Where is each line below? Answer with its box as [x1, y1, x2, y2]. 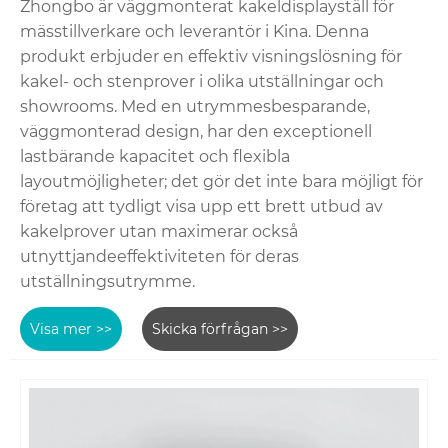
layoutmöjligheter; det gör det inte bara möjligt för [20, 172, 423, 192]
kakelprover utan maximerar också [20, 222, 298, 242]
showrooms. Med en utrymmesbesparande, [20, 97, 370, 117]
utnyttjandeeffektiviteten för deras [20, 247, 299, 267]
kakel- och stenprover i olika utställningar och [20, 72, 384, 92]
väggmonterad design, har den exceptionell [20, 122, 372, 142]
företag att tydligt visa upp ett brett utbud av [20, 197, 383, 217]
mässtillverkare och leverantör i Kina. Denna [20, 22, 369, 42]
